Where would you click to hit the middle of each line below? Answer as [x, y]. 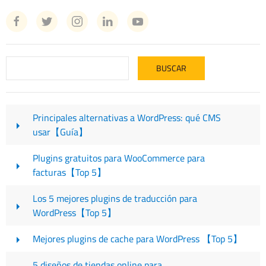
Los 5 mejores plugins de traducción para [115, 199]
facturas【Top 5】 [69, 172]
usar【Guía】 [60, 132]
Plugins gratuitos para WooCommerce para [119, 158]
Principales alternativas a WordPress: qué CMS [127, 118]
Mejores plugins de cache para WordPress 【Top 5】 [137, 239]
